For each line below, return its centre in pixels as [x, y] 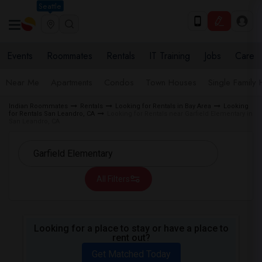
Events [20, 56]
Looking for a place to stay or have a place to [131, 228]
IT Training [170, 56]
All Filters [113, 179]
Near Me [23, 82]
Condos [119, 82]
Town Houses [171, 82]
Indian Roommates [38, 106]
